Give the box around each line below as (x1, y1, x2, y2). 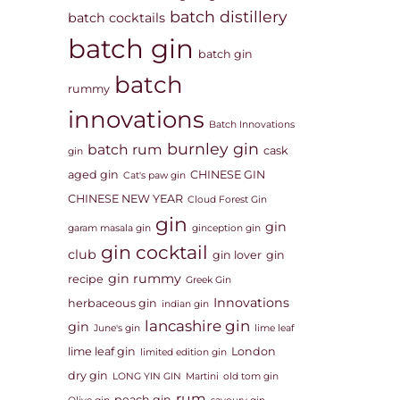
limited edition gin (140, 346, 227, 358)
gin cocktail (101, 241, 208, 263)
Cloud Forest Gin (187, 194, 267, 205)
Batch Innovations (209, 119, 295, 130)
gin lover (212, 248, 262, 262)
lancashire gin (145, 317, 250, 335)
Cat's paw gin (123, 170, 186, 181)
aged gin (68, 168, 119, 181)
